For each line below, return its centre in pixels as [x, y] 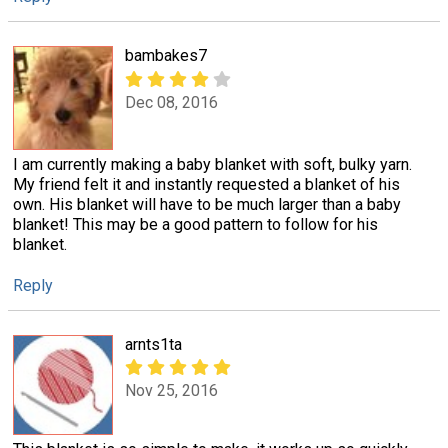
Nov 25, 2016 [171, 391]
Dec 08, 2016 [171, 102]
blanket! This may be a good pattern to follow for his [195, 224]
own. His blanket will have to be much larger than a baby [207, 204]
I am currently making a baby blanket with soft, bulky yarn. [212, 164]
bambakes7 [166, 56]
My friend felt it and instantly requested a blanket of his [206, 184]
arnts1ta [153, 344]
